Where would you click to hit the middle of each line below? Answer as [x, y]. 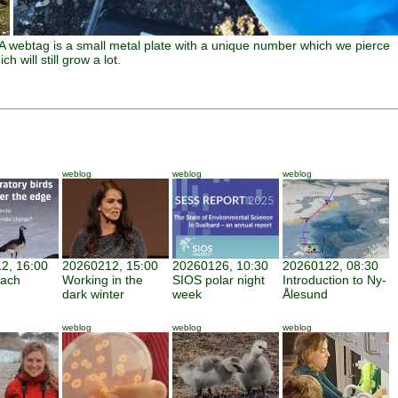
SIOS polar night [219, 280]
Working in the [103, 280]
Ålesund [305, 294]
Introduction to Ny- [334, 280]
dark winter [93, 294]
